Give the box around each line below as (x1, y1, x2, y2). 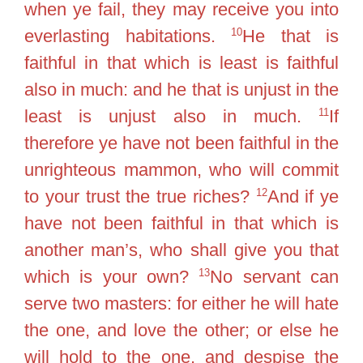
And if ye (267, 186, 339, 207)
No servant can (210, 267, 340, 287)
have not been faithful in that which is (24, 213, 339, 233)
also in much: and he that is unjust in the (24, 79, 339, 100)
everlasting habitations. (24, 26, 231, 46)
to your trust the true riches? (24, 186, 256, 207)
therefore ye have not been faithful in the (24, 133, 339, 153)
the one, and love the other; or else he (24, 320, 339, 340)
